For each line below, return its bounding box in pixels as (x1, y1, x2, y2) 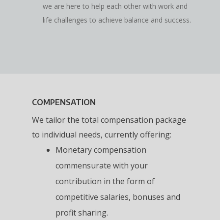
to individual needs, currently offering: (31, 129, 171, 140)
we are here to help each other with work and (42, 1, 188, 11)
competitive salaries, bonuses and (55, 191, 180, 202)
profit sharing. (55, 207, 108, 218)
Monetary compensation (55, 144, 146, 155)
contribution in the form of (55, 175, 155, 187)
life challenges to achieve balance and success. (42, 15, 191, 25)
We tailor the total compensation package (31, 114, 186, 125)
